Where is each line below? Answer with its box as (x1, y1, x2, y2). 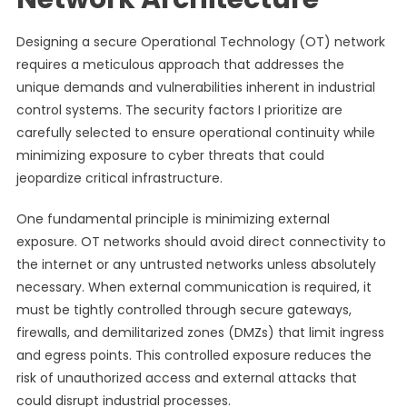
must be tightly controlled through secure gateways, (15, 301, 352, 319)
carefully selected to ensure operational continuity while (15, 124, 375, 142)
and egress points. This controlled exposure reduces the (15, 346, 372, 364)
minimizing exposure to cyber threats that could (15, 146, 324, 164)
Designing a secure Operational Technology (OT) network (15, 33, 385, 51)
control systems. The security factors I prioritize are (15, 101, 342, 119)
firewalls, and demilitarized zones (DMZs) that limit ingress (15, 323, 384, 342)
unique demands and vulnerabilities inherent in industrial (15, 78, 375, 96)
